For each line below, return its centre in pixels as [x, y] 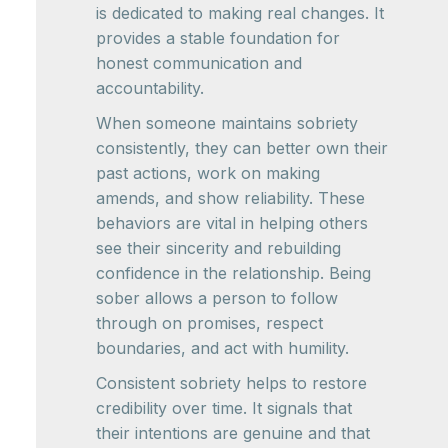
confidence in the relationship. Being [233, 273]
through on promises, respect [209, 323]
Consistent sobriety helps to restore [231, 383]
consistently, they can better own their [242, 148]
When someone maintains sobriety [227, 123]
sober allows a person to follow [217, 298]
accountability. [150, 88]
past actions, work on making [208, 173]
